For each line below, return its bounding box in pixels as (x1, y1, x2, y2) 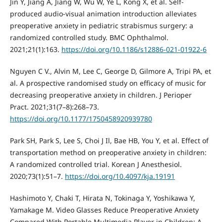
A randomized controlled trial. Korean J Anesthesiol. (9, 160, 182, 169)
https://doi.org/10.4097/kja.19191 (64, 171, 175, 181)
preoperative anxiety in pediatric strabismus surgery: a (9, 21, 193, 31)
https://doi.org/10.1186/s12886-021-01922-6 (61, 45, 207, 55)
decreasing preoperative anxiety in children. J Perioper (9, 90, 192, 100)
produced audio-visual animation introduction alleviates (9, 9, 197, 19)
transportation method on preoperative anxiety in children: (9, 148, 207, 158)
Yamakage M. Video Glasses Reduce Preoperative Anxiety (9, 205, 199, 215)
